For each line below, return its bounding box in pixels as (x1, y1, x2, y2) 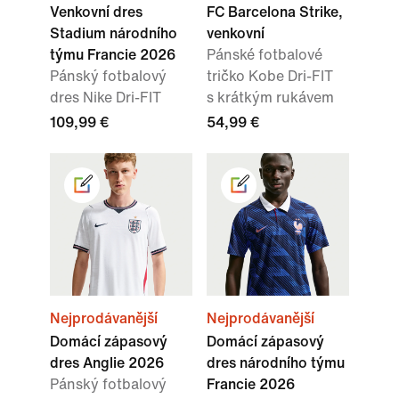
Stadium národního (50, 26, 177, 42)
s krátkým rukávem (207, 90, 334, 106)
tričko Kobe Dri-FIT (207, 69, 333, 85)
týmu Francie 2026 (50, 47, 175, 63)
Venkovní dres (50, 4, 142, 20)
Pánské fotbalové (207, 47, 322, 63)
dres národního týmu (207, 355, 345, 371)
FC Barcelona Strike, (207, 4, 343, 20)
